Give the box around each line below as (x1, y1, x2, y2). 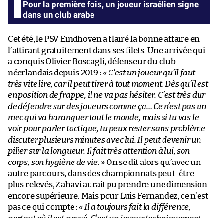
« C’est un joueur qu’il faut (103, 69, 196, 77)
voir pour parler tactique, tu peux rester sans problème (8, 125, 206, 133)
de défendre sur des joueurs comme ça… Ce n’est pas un (8, 102, 206, 111)
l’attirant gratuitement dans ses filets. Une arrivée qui (8, 46, 205, 55)
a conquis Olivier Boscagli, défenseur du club (8, 57, 176, 66)
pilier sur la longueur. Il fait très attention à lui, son (8, 147, 190, 156)
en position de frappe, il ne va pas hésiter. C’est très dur (8, 91, 205, 100)
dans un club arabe (23, 10, 94, 20)
